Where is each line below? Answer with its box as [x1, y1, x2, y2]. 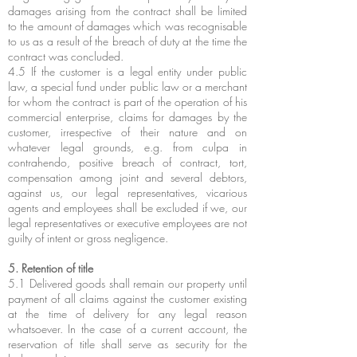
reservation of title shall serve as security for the [8, 336, 247, 351]
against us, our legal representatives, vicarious [8, 185, 247, 200]
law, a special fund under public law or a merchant [8, 79, 247, 94]
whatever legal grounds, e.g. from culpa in [8, 139, 247, 155]
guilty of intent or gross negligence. [8, 230, 168, 245]
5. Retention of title [8, 261, 93, 276]
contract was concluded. [8, 49, 124, 64]
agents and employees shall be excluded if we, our [8, 200, 247, 215]
